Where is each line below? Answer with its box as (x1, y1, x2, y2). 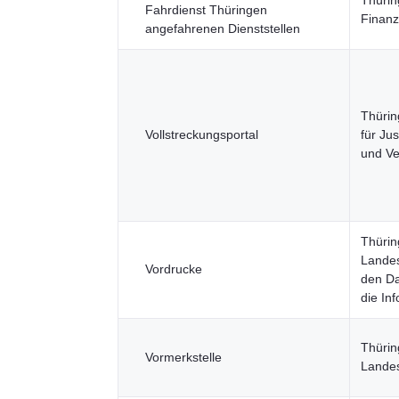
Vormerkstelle (145, 350, 222, 364)
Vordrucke (145, 262, 202, 276)
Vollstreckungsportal (145, 127, 258, 142)
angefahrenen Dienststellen (145, 21, 300, 36)
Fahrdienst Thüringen (145, 3, 267, 17)
